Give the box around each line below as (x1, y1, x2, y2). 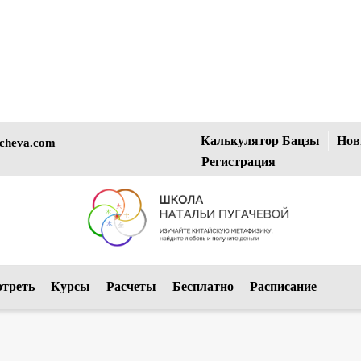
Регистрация (201, 155, 276, 168)
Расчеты (106, 280, 156, 293)
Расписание (250, 280, 317, 293)
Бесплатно (172, 280, 234, 293)
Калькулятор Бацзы (201, 134, 320, 147)
